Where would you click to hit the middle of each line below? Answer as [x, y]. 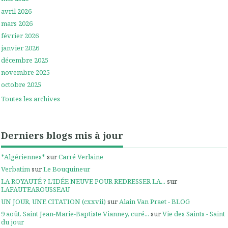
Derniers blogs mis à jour [62, 136]
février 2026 [20, 35]
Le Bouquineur [67, 169]
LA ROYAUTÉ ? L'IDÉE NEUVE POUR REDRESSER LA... [83, 181]
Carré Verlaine [81, 156]
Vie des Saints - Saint [194, 214]
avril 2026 [16, 11]
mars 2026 [17, 23]
